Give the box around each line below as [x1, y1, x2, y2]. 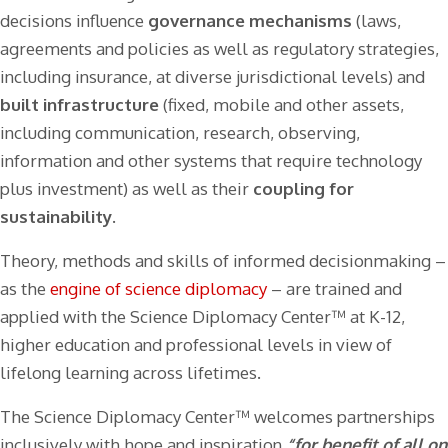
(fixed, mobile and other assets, [159, 93, 404, 115]
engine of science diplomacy [50, 277, 267, 299]
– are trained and [267, 277, 402, 299]
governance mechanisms [148, 9, 352, 31]
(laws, [352, 9, 401, 31]
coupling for [253, 177, 354, 199]
